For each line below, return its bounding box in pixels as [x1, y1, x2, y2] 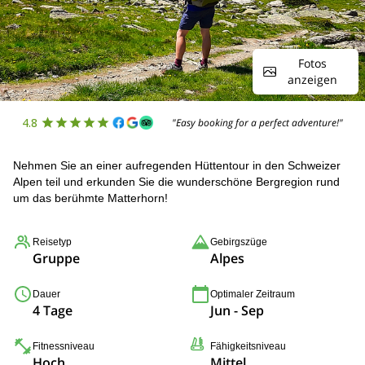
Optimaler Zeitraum [210, 288, 295, 300]
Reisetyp [33, 236, 72, 248]
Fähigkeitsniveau [210, 341, 286, 352]
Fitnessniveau [33, 341, 95, 352]
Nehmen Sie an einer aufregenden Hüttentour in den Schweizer [13, 159, 341, 172]
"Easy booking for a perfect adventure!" [172, 115, 344, 130]
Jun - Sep [210, 301, 264, 319]
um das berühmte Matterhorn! [13, 191, 168, 204]
